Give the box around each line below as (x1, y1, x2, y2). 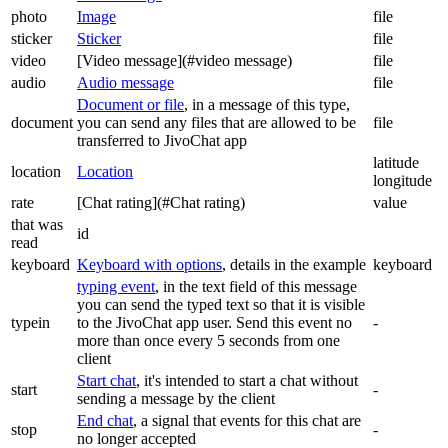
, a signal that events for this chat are (133, 412, 361, 430)
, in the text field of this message (155, 278, 357, 296)
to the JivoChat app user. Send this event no (77, 314, 352, 332)
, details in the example (222, 256, 366, 274)
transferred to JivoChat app (77, 132, 247, 150)
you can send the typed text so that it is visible (77, 296, 365, 314)
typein (11, 314, 50, 332)
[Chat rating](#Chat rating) (77, 194, 245, 212)
